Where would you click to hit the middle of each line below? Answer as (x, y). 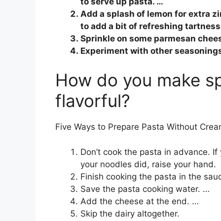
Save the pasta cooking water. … (145, 189)
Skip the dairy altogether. (130, 213)
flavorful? (93, 101)
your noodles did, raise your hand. (148, 164)
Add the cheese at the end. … (140, 201)
